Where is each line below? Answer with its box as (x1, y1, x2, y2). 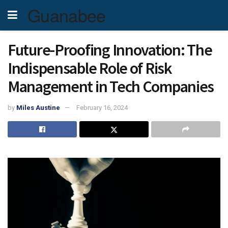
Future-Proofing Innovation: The (8, 40, 212, 60)
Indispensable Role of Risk (8, 58, 172, 78)
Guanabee (27, 3, 106, 27)
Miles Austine (16, 103, 60, 111)
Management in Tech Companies (8, 76, 214, 97)
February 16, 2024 (76, 103, 128, 111)
